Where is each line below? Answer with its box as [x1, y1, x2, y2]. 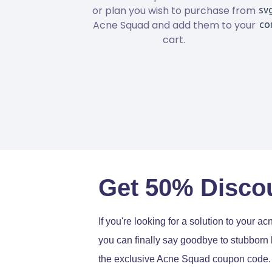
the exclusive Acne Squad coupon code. [98, 253, 271, 264]
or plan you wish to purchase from [92, 3, 256, 18]
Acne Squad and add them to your [92, 18, 256, 32]
